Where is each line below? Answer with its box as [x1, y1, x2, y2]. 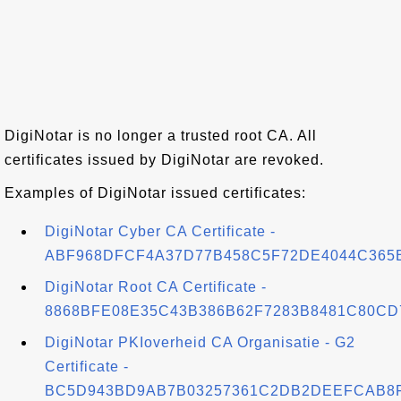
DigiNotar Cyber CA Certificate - [45, 224, 276, 239]
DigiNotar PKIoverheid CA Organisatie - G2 [45, 335, 355, 350]
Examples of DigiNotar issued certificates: [4, 185, 306, 200]
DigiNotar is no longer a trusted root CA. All [4, 128, 317, 143]
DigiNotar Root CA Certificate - [45, 279, 267, 294]
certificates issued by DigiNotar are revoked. [4, 152, 324, 167]
